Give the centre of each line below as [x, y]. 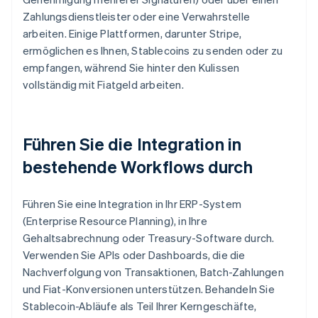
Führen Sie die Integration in [132, 144]
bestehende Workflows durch [138, 167]
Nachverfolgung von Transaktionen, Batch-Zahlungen [153, 272]
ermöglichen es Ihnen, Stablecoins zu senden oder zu [153, 51]
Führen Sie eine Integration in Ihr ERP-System [132, 204]
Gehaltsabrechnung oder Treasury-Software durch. [149, 238]
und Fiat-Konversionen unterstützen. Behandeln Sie [149, 289]
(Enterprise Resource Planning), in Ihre [115, 221]
